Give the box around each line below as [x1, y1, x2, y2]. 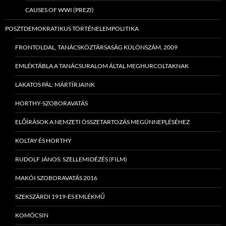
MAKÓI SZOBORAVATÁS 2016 [15, 174, 97, 182]
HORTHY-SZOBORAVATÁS [15, 99, 88, 107]
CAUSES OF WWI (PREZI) [25, 6, 94, 14]
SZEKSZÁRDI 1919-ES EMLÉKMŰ [15, 193, 105, 201]
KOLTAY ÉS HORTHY [15, 137, 72, 145]
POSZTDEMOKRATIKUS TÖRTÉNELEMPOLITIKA [5, 25, 139, 33]
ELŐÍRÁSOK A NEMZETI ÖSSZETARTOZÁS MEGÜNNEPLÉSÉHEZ [15, 118, 190, 126]
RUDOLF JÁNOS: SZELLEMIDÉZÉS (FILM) [15, 155, 127, 163]
